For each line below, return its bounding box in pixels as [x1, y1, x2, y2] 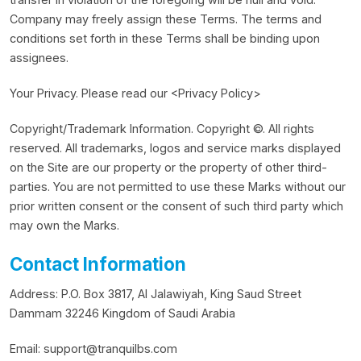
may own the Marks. [10, 218, 119, 232]
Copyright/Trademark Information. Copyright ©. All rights [10, 122, 314, 135]
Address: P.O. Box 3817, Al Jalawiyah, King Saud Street [10, 287, 301, 301]
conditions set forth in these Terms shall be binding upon [10, 31, 320, 45]
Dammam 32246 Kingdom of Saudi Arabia [10, 306, 235, 320]
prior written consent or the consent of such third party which [10, 199, 343, 213]
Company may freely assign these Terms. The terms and [10, 12, 322, 26]
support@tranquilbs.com [44, 342, 177, 355]
